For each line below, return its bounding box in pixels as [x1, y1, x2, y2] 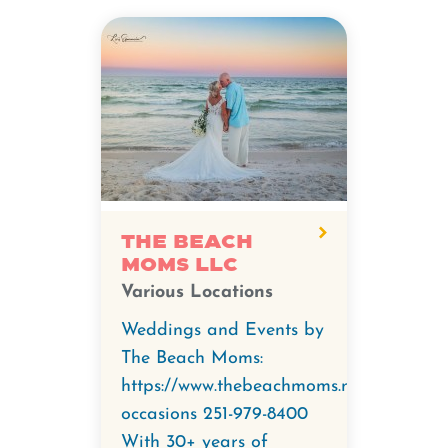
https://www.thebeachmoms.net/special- [121, 377, 434, 396]
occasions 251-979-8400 [121, 405, 308, 424]
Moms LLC [121, 253, 238, 277]
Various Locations [121, 283, 273, 302]
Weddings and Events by [121, 321, 324, 340]
